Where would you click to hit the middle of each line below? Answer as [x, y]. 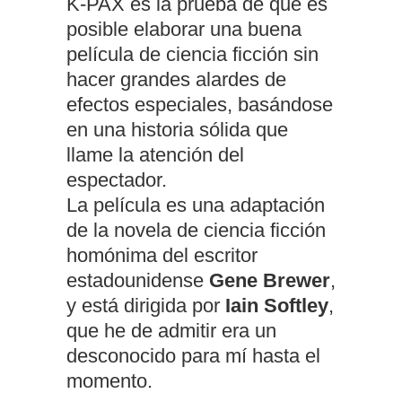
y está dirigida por [146, 306]
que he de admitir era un [171, 331]
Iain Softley [277, 306]
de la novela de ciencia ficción [196, 231]
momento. [109, 381]
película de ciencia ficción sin [192, 55]
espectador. [117, 180]
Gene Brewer [270, 281]
